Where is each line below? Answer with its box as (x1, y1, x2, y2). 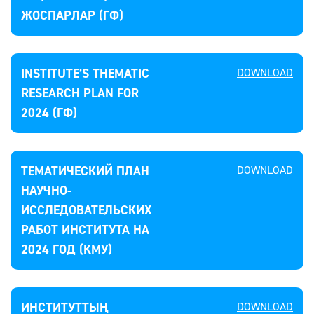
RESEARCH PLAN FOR (21, 85, 139, 102)
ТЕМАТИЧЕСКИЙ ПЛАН (21, 163, 149, 179)
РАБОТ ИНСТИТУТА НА (21, 221, 149, 238)
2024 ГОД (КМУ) (21, 241, 112, 258)
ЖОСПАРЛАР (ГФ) (21, 7, 123, 24)
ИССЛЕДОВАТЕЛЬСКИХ (21, 202, 152, 219)
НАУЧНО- (21, 182, 71, 199)
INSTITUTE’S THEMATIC (21, 65, 149, 82)
